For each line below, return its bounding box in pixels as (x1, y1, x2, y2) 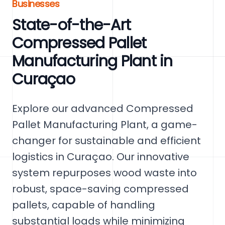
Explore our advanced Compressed (12, 101, 193, 116)
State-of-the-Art (12, 15, 131, 36)
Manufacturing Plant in (12, 51, 173, 72)
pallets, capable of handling (12, 198, 155, 212)
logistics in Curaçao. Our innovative (12, 150, 189, 164)
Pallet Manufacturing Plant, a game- (12, 118, 197, 132)
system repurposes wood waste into (12, 166, 197, 180)
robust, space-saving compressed (12, 182, 189, 196)
